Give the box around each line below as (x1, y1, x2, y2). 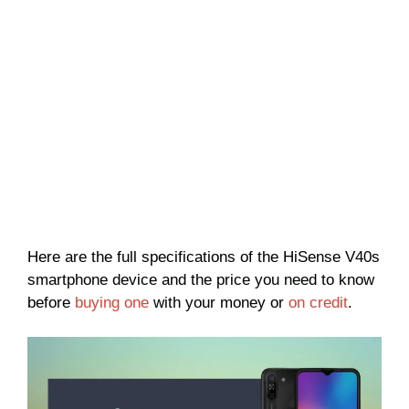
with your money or (149, 293, 288, 311)
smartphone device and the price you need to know (27, 270, 374, 288)
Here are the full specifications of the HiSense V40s (27, 247, 380, 266)
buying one (75, 293, 149, 311)
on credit (288, 293, 348, 311)
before (27, 293, 75, 311)
